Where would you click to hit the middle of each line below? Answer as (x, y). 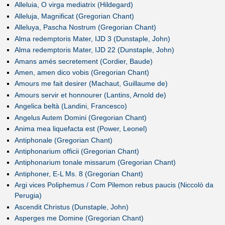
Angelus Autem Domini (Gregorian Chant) (80, 117)
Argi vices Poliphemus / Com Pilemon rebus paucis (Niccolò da (114, 185)
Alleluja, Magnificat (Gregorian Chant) (74, 16)
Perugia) (28, 196)
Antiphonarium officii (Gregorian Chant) (77, 151)
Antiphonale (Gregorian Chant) (63, 140)
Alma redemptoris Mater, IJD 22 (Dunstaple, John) (94, 50)
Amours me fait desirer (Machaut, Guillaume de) (91, 84)
